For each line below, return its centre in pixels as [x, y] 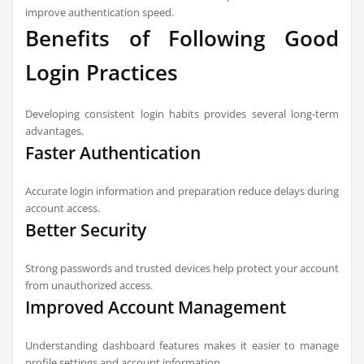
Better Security [86, 230]
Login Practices [102, 72]
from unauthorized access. [89, 285]
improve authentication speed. [100, 12]
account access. [63, 208]
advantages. [54, 131]
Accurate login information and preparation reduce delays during [182, 191]
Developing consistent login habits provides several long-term [182, 114]
